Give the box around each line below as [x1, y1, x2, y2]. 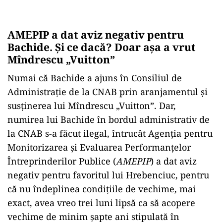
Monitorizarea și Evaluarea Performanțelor [7, 141, 191, 153]
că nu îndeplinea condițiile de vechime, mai [7, 183, 196, 195]
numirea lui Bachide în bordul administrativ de [7, 113, 210, 125]
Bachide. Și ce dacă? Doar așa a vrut [7, 40, 196, 54]
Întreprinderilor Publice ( [7, 155, 116, 167]
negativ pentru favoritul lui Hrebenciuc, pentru [7, 169, 209, 181]
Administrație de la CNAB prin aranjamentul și [7, 86, 208, 98]
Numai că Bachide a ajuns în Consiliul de [7, 72, 182, 84]
